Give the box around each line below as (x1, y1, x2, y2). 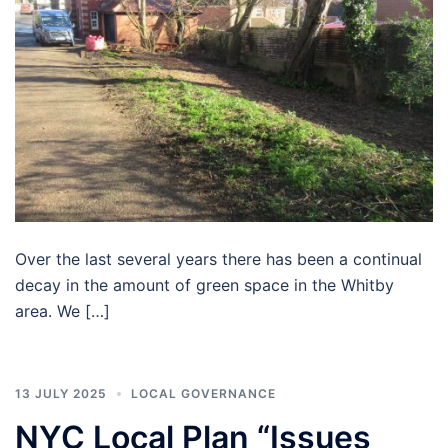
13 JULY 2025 (15, 385, 107, 401)
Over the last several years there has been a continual (15, 248, 422, 269)
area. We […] (15, 300, 110, 321)
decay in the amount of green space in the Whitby (15, 274, 394, 295)
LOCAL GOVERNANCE (131, 385, 276, 401)
